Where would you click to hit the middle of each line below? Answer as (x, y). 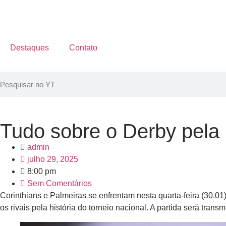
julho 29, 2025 (53, 159)
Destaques (30, 48)
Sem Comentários (60, 183)
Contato (83, 48)
